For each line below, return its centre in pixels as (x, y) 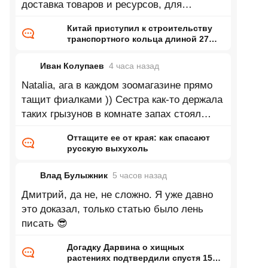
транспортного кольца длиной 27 (138, 39)
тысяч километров (106, 50)
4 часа (122, 66)
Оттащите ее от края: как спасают (138, 138)
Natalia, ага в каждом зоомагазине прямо (117, 85)
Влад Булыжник (74, 175)
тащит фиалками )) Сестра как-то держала (122, 100)
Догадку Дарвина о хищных (125, 247)
